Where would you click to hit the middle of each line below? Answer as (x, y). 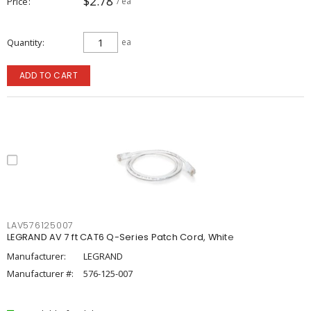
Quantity (24, 42)
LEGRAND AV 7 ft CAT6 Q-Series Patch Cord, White (120, 237)
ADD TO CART (49, 75)
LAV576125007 (40, 225)
